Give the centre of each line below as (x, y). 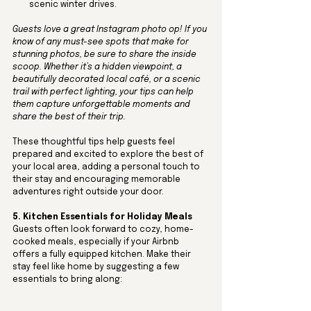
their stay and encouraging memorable (98, 180)
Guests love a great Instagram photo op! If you (111, 30)
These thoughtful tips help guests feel (95, 143)
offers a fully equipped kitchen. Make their (103, 255)
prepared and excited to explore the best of (109, 155)
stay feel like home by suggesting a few (97, 268)
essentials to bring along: (67, 280)
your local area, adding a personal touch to (107, 168)
